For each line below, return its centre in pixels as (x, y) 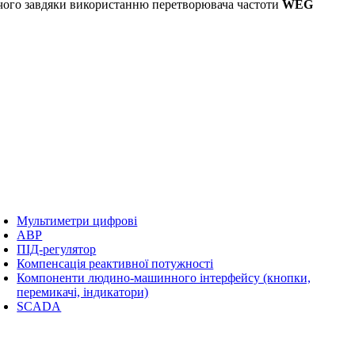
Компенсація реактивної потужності (115, 263)
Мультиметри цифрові (77, 220)
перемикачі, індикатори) (83, 292)
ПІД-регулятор (57, 249)
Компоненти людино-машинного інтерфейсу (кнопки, (164, 277)
